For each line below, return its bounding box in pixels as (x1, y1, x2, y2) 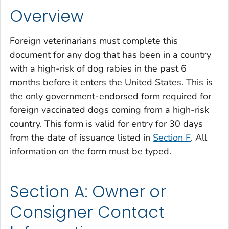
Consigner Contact (10, 200, 164, 223)
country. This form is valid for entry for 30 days (10, 117, 203, 130)
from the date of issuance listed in (10, 131, 153, 144)
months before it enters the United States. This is (10, 76, 213, 88)
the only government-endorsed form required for (10, 89, 211, 102)
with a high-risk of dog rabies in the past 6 (10, 62, 187, 75)
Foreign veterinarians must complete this (10, 34, 178, 47)
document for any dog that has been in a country (10, 48, 211, 61)
